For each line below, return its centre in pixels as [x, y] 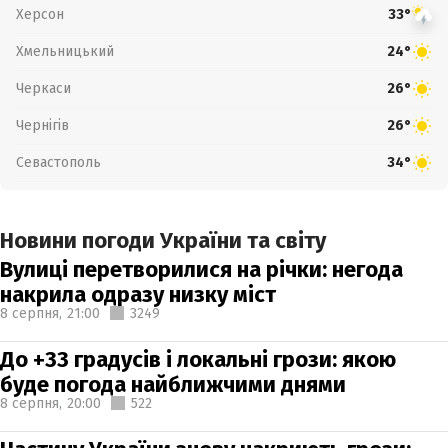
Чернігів [42, 125]
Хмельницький [65, 51]
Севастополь [58, 162]
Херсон [40, 14]
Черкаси [43, 88]
